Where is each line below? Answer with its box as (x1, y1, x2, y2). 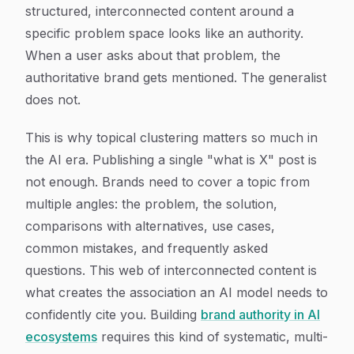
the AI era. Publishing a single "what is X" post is (25, 152, 317, 168)
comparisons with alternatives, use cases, (25, 218, 275, 234)
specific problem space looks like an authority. (25, 25, 303, 41)
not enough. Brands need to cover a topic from (25, 174, 310, 190)
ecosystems (25, 329, 97, 345)
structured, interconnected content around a (25, 3, 294, 19)
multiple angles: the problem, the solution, (25, 196, 277, 212)
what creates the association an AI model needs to (25, 284, 328, 300)
